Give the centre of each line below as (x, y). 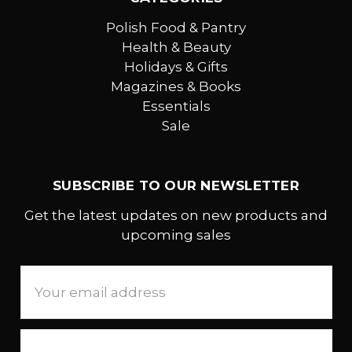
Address (48, 294)
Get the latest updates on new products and (176, 216)
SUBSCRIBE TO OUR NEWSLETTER (176, 186)
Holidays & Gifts (176, 67)
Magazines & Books (176, 87)
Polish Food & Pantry (176, 28)
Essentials (176, 106)
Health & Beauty (176, 48)
